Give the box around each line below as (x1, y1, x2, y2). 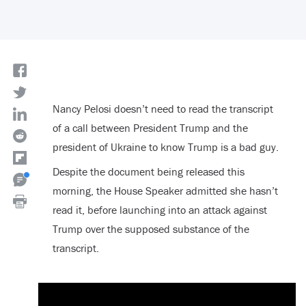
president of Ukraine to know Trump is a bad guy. (52, 140, 279, 154)
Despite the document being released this (52, 165, 245, 179)
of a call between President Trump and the (52, 121, 248, 135)
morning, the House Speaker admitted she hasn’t (52, 184, 278, 198)
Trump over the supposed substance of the (52, 222, 249, 236)
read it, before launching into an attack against (52, 203, 267, 217)
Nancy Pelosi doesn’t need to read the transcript (52, 102, 273, 116)
